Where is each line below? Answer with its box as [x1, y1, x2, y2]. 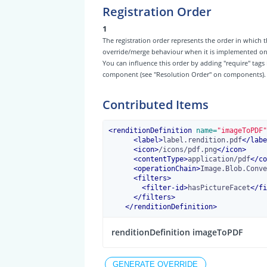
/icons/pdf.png [158, 145, 217, 154]
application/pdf [187, 155, 250, 164]
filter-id [145, 184, 184, 193]
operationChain [137, 164, 196, 173]
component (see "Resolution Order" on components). [102, 70, 266, 79]
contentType [137, 155, 184, 164]
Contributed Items [102, 97, 209, 113]
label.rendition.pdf [162, 136, 242, 145]
